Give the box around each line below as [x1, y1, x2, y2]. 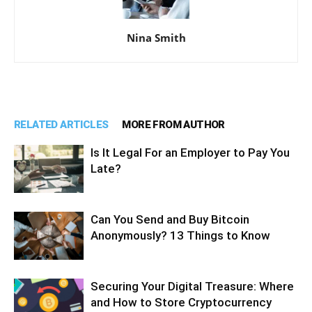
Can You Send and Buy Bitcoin [91, 212, 249, 227]
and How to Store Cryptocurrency [91, 295, 272, 310]
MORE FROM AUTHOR [122, 118, 225, 132]
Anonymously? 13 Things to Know [91, 228, 270, 243]
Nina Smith [126, 31, 186, 45]
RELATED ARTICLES [14, 118, 109, 132]
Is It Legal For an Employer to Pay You [91, 146, 290, 160]
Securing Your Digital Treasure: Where [91, 279, 294, 294]
